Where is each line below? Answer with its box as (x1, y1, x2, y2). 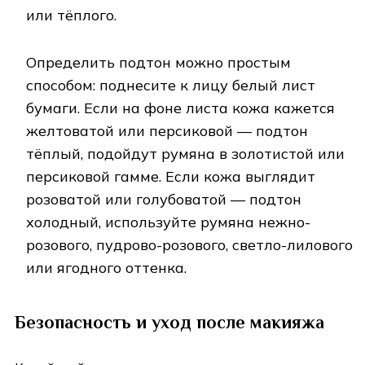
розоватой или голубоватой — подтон (26, 189, 301, 209)
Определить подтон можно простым (26, 52, 291, 72)
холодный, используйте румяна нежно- (26, 212, 310, 231)
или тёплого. (26, 5, 121, 24)
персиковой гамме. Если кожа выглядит (26, 166, 315, 186)
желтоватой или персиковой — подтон (26, 121, 308, 140)
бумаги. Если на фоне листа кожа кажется (26, 98, 335, 117)
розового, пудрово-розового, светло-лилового (26, 235, 353, 254)
